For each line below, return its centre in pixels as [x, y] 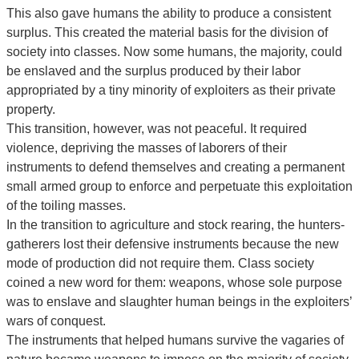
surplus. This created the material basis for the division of [167, 33]
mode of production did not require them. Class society [160, 264]
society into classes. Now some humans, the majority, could [174, 52]
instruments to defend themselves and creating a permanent [175, 167]
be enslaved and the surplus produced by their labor [153, 71]
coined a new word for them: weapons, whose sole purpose [174, 283]
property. [31, 110]
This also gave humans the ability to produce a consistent [169, 14]
